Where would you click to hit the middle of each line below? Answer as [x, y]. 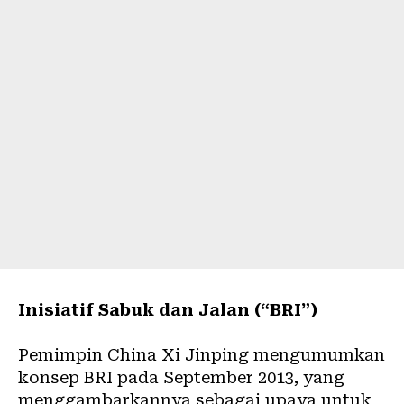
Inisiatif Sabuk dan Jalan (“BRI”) [168, 309]
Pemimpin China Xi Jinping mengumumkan [202, 354]
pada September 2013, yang [229, 377]
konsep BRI [65, 377]
